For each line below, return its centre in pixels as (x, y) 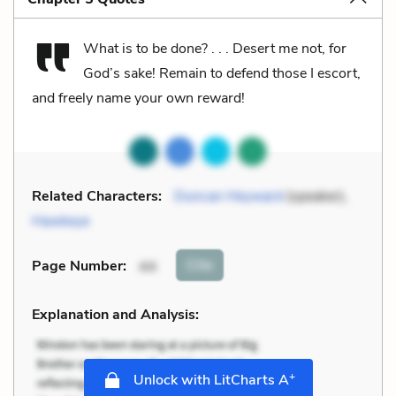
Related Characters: (97, 196)
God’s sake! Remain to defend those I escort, (222, 73)
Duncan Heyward (228, 196)
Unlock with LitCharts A (209, 380)
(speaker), (315, 196)
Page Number (77, 267)
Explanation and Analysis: (115, 314)
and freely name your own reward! (138, 98)
